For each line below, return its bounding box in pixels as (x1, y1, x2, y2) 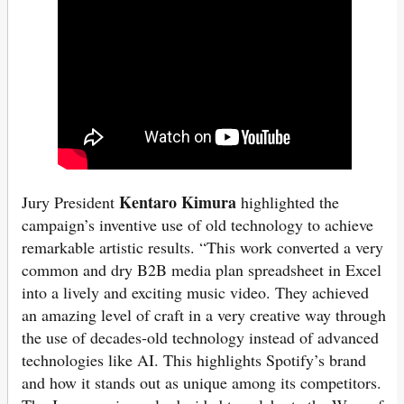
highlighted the (236, 191, 339, 214)
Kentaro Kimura (119, 190, 236, 215)
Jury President (22, 191, 119, 214)
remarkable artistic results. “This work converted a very (22, 236, 383, 259)
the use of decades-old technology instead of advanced (22, 326, 379, 349)
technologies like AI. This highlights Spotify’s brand (22, 349, 366, 372)
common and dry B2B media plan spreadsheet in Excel (22, 259, 381, 281)
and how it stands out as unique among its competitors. (22, 372, 381, 394)
